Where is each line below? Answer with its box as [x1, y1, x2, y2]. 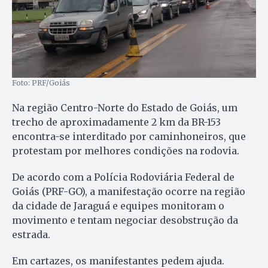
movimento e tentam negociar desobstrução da [12, 214, 238, 227]
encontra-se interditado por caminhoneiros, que [12, 130, 246, 143]
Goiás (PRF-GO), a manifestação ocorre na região [12, 185, 245, 198]
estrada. [12, 229, 50, 241]
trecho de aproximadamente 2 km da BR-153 [12, 116, 221, 129]
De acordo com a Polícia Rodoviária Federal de [12, 171, 234, 184]
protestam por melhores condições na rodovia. [12, 145, 239, 157]
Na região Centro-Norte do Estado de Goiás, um [12, 102, 237, 114]
